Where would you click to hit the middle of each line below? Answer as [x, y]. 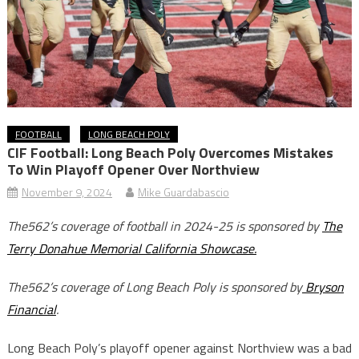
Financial [31, 310]
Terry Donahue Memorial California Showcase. [131, 249]
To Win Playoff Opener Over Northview [133, 170]
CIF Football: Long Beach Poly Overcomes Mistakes [170, 153]
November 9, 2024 [67, 192]
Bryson [323, 287]
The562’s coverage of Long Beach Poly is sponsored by [154, 287]
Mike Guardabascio [183, 192]
